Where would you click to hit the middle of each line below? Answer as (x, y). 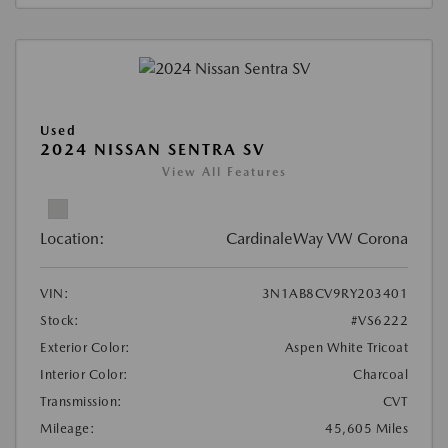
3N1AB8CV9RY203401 (334, 293)
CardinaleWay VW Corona (317, 238)
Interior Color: (84, 374)
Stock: (59, 320)
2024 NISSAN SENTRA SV (153, 149)
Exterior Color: (85, 347)
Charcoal (380, 374)
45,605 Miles (366, 428)
